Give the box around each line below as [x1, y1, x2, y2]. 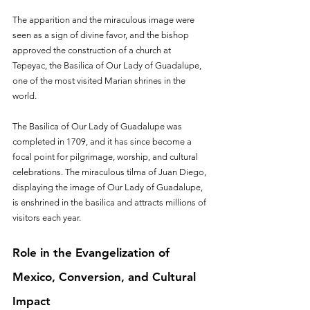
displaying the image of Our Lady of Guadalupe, [12, 181, 205, 192]
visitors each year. [12, 212, 81, 223]
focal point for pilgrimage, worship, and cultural [12, 151, 200, 162]
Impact [12, 293, 51, 308]
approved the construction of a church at [12, 44, 173, 55]
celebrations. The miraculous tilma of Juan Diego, [12, 166, 208, 177]
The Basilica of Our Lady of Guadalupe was [12, 120, 184, 131]
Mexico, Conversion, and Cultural [12, 269, 199, 284]
